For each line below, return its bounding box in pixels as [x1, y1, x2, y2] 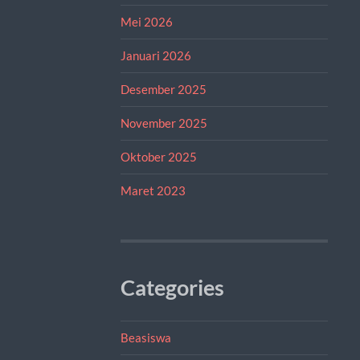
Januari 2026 [120, 47, 191, 63]
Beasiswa [120, 329, 171, 345]
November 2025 [120, 115, 207, 130]
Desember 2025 [120, 81, 207, 96]
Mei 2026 [120, 14, 173, 29]
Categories [120, 274, 224, 301]
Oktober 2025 [120, 149, 197, 164]
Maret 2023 [120, 182, 186, 198]
